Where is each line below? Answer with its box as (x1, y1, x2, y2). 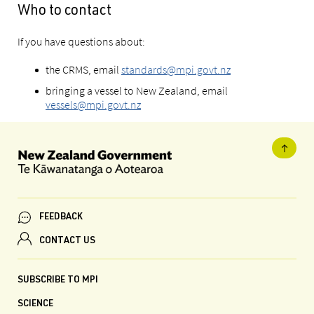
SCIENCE (18, 299, 53, 309)
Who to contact (18, 4, 111, 19)
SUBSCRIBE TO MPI (18, 275, 98, 285)
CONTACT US (39, 236, 95, 246)
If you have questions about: (18, 34, 145, 48)
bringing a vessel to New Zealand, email (46, 83, 228, 97)
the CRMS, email (46, 62, 121, 76)
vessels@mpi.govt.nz (46, 97, 141, 111)
